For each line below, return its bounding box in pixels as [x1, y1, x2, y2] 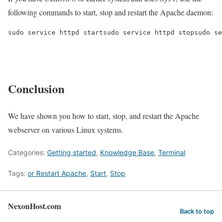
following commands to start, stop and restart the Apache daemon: [8, 6, 213, 17]
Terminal [158, 148, 185, 157]
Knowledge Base [100, 148, 154, 157]
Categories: [8, 148, 47, 157]
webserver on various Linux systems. [8, 124, 123, 135]
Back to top [180, 208, 214, 215]
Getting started [47, 148, 96, 157]
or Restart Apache [28, 169, 86, 178]
